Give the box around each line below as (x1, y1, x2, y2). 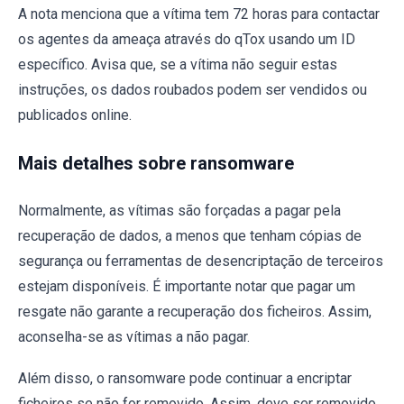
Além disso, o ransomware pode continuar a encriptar (18, 369, 352, 387)
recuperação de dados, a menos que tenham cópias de (18, 226, 362, 244)
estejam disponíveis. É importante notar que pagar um (18, 277, 355, 295)
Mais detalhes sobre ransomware (18, 151, 294, 174)
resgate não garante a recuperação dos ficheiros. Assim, (18, 302, 372, 320)
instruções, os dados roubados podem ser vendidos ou (18, 80, 367, 98)
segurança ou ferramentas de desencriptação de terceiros (18, 252, 383, 270)
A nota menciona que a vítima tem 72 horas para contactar (18, 5, 380, 23)
